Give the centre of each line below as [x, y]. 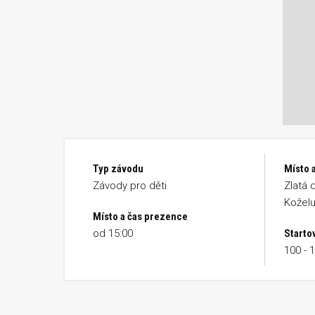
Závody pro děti [130, 186]
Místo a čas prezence [140, 217]
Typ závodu [118, 169]
